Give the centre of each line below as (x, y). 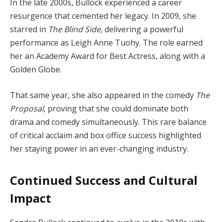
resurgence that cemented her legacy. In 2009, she (103, 16)
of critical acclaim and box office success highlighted (106, 135)
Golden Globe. (36, 69)
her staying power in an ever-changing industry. (99, 148)
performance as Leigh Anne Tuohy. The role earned (106, 42)
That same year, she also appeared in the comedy (103, 95)
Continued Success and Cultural (104, 180)
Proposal (27, 108)
